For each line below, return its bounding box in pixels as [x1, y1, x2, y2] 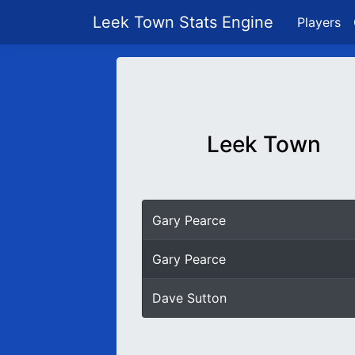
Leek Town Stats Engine [93, 13, 278, 32]
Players [297, 14, 341, 30]
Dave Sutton [152, 290, 227, 306]
